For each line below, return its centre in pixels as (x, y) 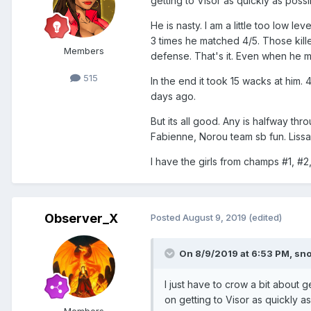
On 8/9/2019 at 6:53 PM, (237, 254)
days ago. (173, 96)
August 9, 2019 (215, 218)
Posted (167, 218)
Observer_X (81, 219)
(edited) (265, 218)
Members (84, 51)
